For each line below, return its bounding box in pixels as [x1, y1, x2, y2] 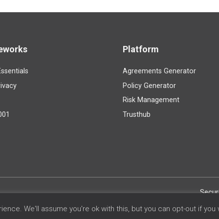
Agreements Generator [123, 67, 196, 76]
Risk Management [123, 96, 179, 105]
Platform [123, 44, 159, 55]
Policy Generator [123, 81, 176, 90]
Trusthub [123, 110, 151, 119]
